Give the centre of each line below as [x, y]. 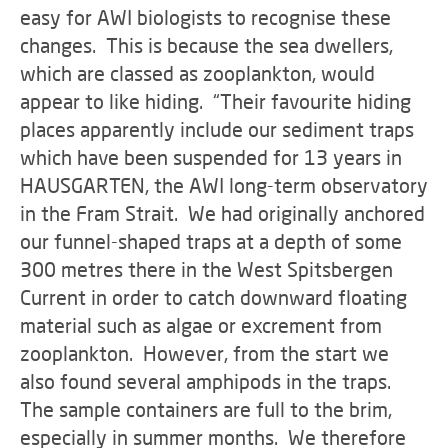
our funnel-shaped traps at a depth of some [211, 241]
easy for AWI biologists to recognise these [205, 17]
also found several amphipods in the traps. [208, 381]
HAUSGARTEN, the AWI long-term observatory [224, 185]
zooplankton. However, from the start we [204, 353]
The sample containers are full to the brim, [206, 409]
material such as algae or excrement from [201, 325]
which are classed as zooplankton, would [197, 73]
